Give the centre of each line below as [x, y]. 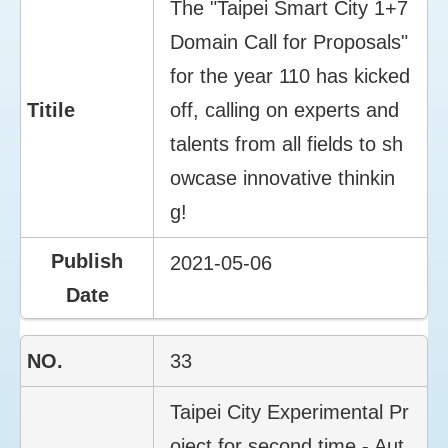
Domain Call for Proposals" [289, 41]
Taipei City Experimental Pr [290, 411]
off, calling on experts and [285, 109]
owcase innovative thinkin [283, 177]
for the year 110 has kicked [290, 75]
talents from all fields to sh [287, 143]
